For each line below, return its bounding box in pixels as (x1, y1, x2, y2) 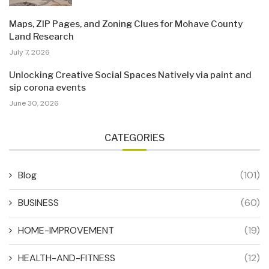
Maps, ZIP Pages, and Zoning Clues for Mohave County (9, 18, 243, 29)
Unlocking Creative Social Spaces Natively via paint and (9, 69, 252, 80)
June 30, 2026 (9, 98, 59, 108)
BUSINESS (18, 196, 59, 209)
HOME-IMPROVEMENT (18, 223, 114, 237)
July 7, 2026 (9, 47, 50, 57)
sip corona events (9, 82, 86, 93)
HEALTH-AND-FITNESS (18, 251, 115, 264)
